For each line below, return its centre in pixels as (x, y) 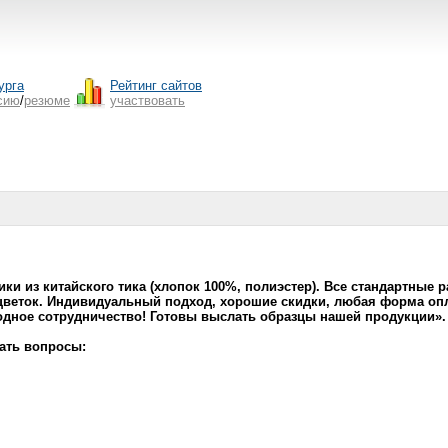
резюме (47, 100)
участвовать (147, 100)
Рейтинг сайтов (156, 85)
